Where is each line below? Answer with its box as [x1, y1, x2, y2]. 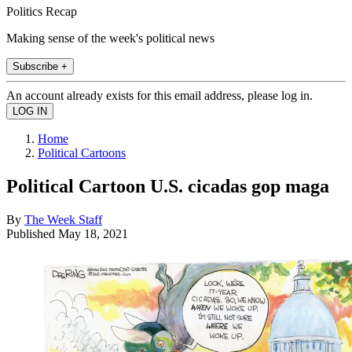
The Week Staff [24, 212, 102, 226]
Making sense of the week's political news [6, 31, 214, 45]
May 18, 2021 [58, 226, 128, 240]
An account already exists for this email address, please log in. [6, 88, 313, 102]
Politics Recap [6, 4, 77, 18]
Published [6, 226, 58, 240]
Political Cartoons [38, 145, 126, 159]
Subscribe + [13, 60, 68, 72]
